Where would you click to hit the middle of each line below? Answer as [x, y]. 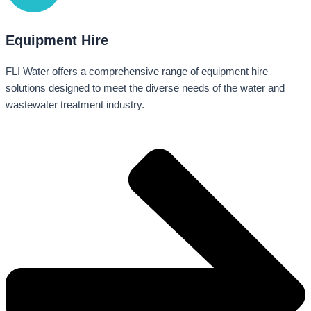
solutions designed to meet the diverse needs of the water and [145, 89]
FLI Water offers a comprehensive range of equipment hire [137, 72]
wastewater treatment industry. [75, 105]
